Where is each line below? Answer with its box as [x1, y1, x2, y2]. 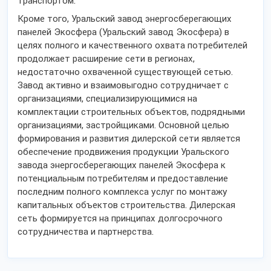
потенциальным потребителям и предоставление [18, 173, 228, 184]
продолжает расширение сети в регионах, [18, 53, 195, 64]
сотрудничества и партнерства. [18, 226, 154, 237]
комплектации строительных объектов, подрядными [18, 106, 245, 117]
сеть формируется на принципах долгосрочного [18, 213, 223, 224]
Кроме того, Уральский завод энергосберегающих [18, 13, 232, 24]
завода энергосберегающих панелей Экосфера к [18, 160, 226, 171]
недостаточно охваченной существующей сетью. [18, 67, 233, 77]
